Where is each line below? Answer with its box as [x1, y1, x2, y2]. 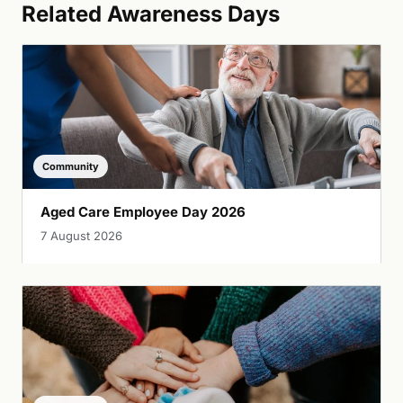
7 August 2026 [40, 228, 122, 243]
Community [42, 159, 99, 173]
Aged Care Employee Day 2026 [40, 202, 246, 220]
